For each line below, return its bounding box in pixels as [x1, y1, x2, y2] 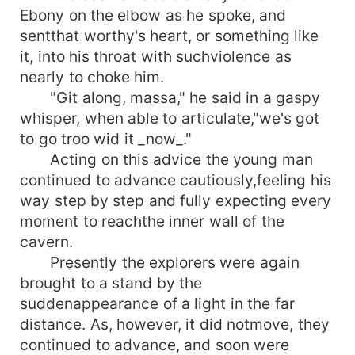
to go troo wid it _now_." [20, 128, 193, 148]
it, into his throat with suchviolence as [20, 46, 292, 66]
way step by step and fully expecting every [20, 190, 332, 210]
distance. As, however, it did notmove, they [20, 314, 330, 334]
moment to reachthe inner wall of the [20, 211, 284, 231]
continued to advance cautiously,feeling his [20, 170, 331, 189]
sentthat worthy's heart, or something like [20, 25, 319, 45]
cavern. [20, 231, 74, 251]
